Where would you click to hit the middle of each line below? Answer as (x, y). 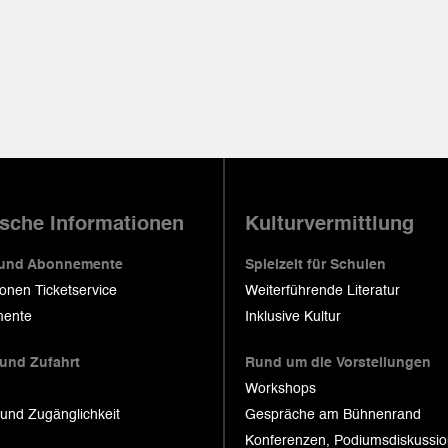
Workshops (280, 389)
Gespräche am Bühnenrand (333, 415)
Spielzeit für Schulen (315, 265)
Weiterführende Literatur (322, 291)
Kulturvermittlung (329, 225)
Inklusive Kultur (293, 317)
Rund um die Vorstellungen (338, 363)
